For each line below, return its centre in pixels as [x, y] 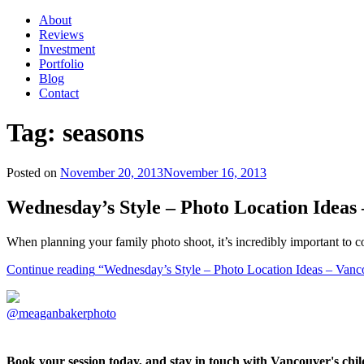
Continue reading [51, 269]
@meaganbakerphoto [61, 313]
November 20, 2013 [112, 172]
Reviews [61, 35]
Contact [59, 93]
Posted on [32, 172]
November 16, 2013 [215, 172]
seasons [103, 133]
